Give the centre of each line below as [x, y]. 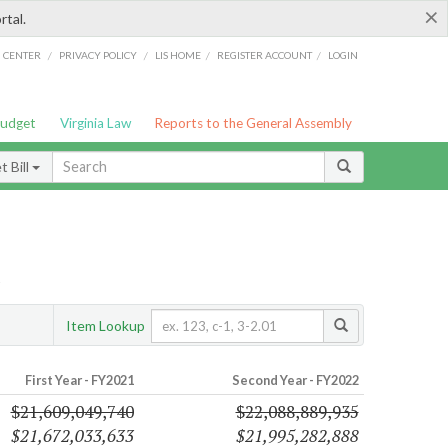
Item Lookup [105, 325]
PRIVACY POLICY [97, 54]
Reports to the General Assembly [253, 123]
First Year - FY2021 [79, 380]
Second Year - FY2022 [295, 380]
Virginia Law [95, 123]
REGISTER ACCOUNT [265, 54]
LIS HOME [178, 54]
